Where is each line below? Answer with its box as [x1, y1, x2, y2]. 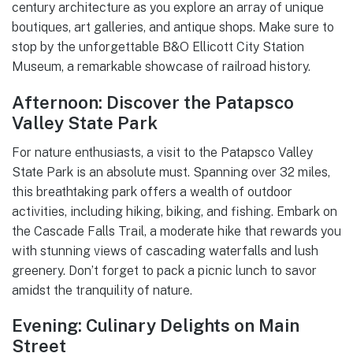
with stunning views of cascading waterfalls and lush [12, 243, 318, 259]
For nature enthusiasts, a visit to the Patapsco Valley [12, 145, 313, 161]
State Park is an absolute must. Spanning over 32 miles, [12, 165, 330, 180]
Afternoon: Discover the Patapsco [12, 91, 294, 113]
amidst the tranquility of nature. [12, 283, 192, 299]
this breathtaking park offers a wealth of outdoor [12, 184, 292, 200]
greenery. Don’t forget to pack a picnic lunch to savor [12, 263, 317, 279]
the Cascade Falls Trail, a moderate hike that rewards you [12, 224, 341, 240]
